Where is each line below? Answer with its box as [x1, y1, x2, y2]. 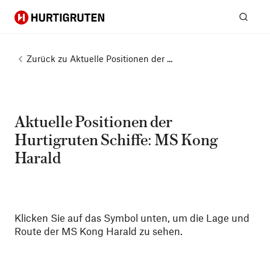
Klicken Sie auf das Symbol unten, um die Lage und [14, 212, 250, 224]
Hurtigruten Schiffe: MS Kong [14, 132, 218, 149]
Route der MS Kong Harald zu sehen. [14, 225, 183, 237]
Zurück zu [27, 53, 67, 64]
